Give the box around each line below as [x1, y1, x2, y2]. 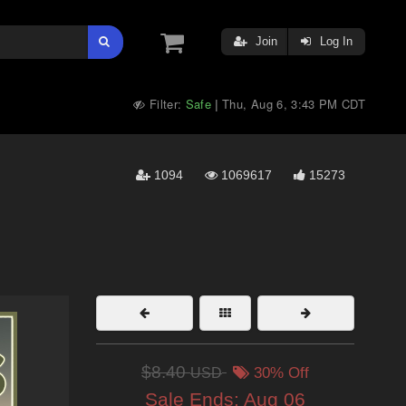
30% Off [249, 364, 309, 382]
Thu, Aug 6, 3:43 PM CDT [222, 95, 365, 112]
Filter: [145, 95, 186, 112]
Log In [316, 34, 353, 48]
